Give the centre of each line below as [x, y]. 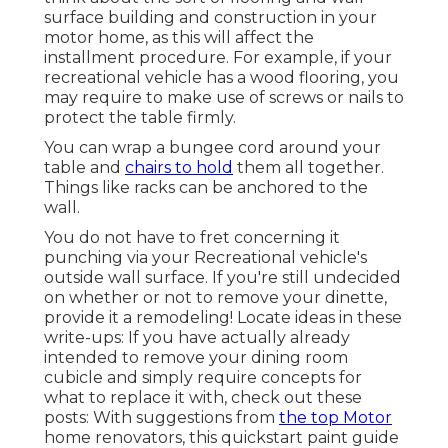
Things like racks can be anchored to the [206, 187]
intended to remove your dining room [196, 357]
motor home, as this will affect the [179, 37]
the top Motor [335, 417]
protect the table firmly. [140, 117]
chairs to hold [179, 167]
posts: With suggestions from [161, 417]
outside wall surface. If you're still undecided [222, 277]
